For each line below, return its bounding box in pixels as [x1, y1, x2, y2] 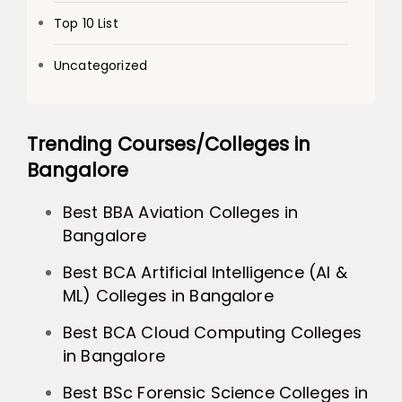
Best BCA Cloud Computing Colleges [63, 320, 362, 344]
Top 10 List [54, 13, 118, 32]
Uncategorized [54, 56, 147, 74]
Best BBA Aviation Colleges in [63, 200, 299, 223]
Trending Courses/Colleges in [27, 130, 310, 157]
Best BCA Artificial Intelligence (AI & [63, 260, 347, 284]
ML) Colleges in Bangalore [63, 284, 274, 307]
